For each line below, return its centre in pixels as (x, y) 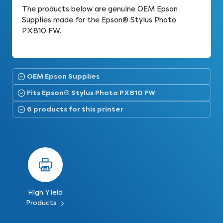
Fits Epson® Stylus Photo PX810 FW (91, 93)
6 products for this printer (75, 109)
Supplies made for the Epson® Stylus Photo (99, 20)
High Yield (45, 192)
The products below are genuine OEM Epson (100, 9)
